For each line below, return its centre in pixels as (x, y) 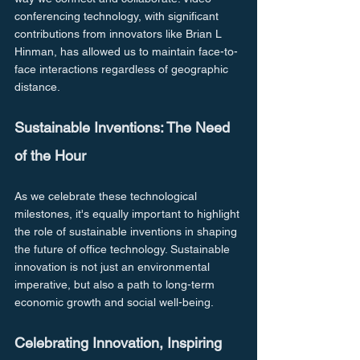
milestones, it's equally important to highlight (129, 213)
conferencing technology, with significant (118, 16)
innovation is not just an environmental (114, 266)
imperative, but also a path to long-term (116, 284)
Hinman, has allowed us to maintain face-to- (126, 51)
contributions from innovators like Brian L (120, 33)
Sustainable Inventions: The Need (124, 127)
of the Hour (50, 155)
